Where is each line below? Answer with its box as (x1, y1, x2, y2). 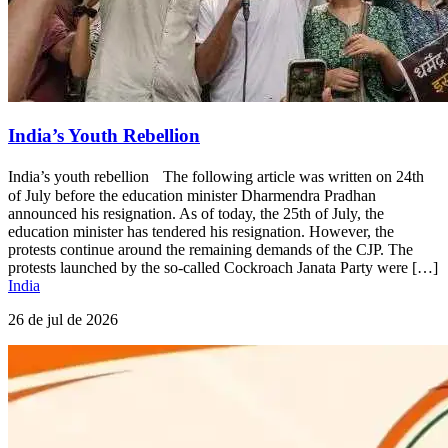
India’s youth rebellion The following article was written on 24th (8, 168, 424, 186)
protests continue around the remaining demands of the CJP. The (8, 241, 413, 259)
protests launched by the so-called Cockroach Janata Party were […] (8, 259, 438, 277)
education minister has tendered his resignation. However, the (8, 223, 394, 241)
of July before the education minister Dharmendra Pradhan (8, 187, 376, 205)
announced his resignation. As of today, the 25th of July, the (8, 205, 384, 223)
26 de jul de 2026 (8, 311, 118, 329)
